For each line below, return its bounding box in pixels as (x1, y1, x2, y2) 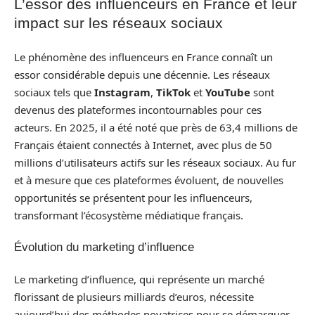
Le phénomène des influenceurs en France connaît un (14, 49, 273, 64)
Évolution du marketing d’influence (14, 240, 194, 254)
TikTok (156, 84, 191, 99)
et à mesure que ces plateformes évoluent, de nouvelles (14, 172, 283, 187)
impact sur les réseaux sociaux (14, 15, 223, 31)
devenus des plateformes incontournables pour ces (14, 102, 262, 117)
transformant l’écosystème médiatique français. (14, 207, 243, 222)
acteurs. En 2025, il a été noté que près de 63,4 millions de (14, 120, 297, 134)
